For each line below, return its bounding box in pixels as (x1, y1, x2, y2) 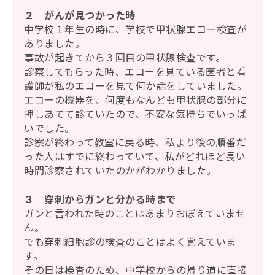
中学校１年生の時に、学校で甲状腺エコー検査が (24, 21, 247, 37)
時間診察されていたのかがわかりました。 (24, 163, 217, 178)
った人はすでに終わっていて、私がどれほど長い (24, 149, 246, 164)
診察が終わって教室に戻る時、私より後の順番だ (24, 134, 247, 150)
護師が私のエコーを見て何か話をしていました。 (24, 78, 247, 93)
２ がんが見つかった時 (24, 7, 136, 23)
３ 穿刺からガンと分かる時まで (24, 192, 176, 207)
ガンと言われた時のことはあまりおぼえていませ (24, 206, 246, 221)
